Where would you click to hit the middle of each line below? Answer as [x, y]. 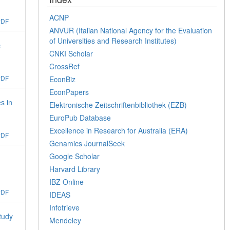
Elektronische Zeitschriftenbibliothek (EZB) [118, 104]
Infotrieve [65, 207]
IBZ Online [67, 181]
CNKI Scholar [71, 53]
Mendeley [65, 220]
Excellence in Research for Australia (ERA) [119, 130]
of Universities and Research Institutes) [113, 40]
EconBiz [63, 79]
